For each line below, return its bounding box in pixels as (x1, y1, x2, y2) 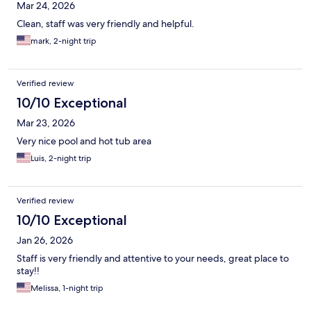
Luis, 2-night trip (31, 153, 92, 165)
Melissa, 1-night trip (31, 283, 103, 294)
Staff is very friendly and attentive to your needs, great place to (17, 252, 289, 265)
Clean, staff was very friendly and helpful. (17, 17, 194, 31)
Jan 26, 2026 (17, 234, 73, 247)
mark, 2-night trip (31, 35, 96, 47)
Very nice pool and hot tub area (17, 135, 151, 148)
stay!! (17, 264, 40, 278)
